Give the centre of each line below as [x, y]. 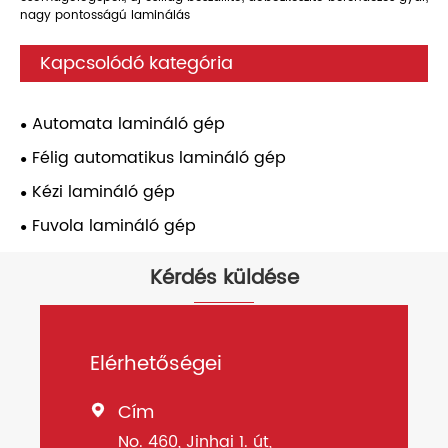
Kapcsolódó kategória [136, 64]
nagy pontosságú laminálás [105, 16]
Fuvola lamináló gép [114, 226]
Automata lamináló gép [128, 124]
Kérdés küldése [224, 279]
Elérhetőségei [156, 365]
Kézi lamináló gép [103, 192]
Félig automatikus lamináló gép [159, 158]
